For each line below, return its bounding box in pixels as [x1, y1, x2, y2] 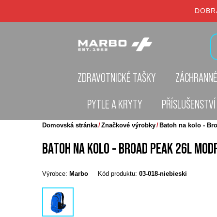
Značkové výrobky [101, 122, 155, 129]
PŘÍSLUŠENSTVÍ [162, 97, 216, 111]
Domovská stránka [42, 122, 97, 129]
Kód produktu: [98, 170, 137, 177]
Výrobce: [42, 170, 67, 177]
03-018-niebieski [139, 170, 187, 177]
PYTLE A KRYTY [87, 97, 142, 111]
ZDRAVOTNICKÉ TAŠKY [77, 71, 156, 84]
